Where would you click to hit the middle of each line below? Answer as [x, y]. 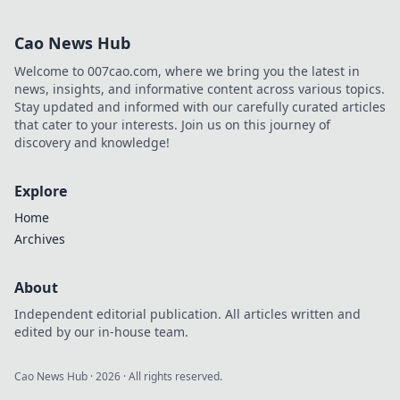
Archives [40, 239]
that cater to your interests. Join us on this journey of [172, 125]
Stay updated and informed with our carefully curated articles [200, 107]
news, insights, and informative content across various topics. [200, 89]
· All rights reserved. [171, 376]
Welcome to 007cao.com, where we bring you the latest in [187, 71]
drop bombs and [321, 42]
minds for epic [315, 60]
